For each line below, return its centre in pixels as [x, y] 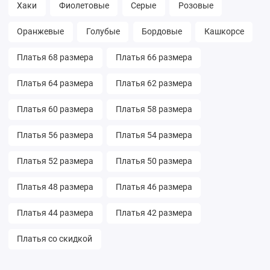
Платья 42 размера [154, 213]
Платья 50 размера [154, 161]
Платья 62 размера [154, 83]
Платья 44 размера [55, 213]
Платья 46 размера [154, 187]
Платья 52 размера [55, 161]
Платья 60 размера [55, 109]
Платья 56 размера [55, 135]
